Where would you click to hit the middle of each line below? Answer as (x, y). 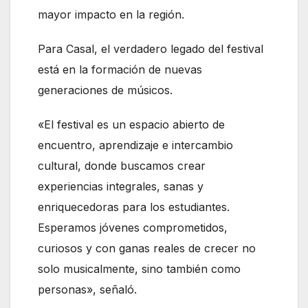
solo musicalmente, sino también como (139, 269)
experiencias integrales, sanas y (121, 187)
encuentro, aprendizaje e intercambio (135, 145)
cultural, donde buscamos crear (122, 166)
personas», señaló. (87, 290)
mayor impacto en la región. (111, 15)
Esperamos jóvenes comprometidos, (133, 228)
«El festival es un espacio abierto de (131, 125)
